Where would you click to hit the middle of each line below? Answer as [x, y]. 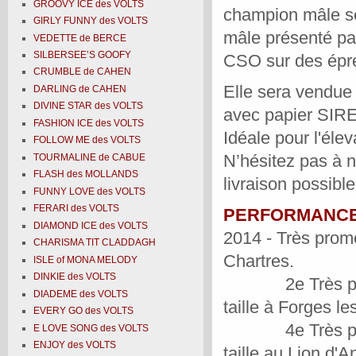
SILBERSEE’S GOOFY [83, 54]
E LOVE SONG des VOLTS [91, 328]
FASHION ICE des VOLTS [89, 123]
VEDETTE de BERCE [80, 38]
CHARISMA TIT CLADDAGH [95, 243]
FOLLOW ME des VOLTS [87, 140]
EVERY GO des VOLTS [84, 311]
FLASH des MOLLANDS [86, 174]
